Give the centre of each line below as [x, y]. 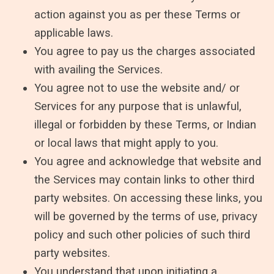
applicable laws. [74, 32]
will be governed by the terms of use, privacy [146, 216]
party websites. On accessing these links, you [148, 198]
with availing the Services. [98, 69]
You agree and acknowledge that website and [148, 161]
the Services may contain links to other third [144, 179]
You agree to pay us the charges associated [145, 51]
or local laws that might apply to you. [126, 143]
